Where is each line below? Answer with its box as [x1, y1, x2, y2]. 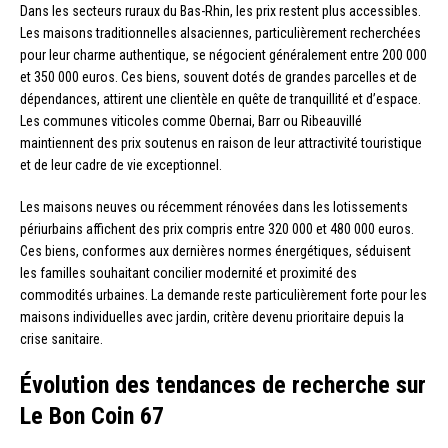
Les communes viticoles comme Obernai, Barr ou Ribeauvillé [20, 113, 362, 130]
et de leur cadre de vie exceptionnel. [20, 157, 222, 174]
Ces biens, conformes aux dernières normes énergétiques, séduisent [20, 243, 411, 260]
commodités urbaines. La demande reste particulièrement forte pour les [20, 287, 427, 304]
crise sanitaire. [20, 331, 103, 348]
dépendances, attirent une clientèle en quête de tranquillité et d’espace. [20, 91, 421, 108]
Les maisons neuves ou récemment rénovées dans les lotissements [20, 199, 408, 216]
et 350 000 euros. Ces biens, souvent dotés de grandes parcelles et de [20, 69, 417, 86]
